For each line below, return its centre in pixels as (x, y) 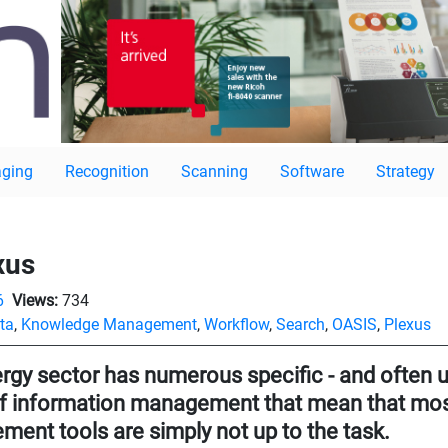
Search (300, 325)
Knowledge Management (109, 325)
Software (312, 172)
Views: (35, 301)
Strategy (405, 172)
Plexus (407, 325)
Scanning (214, 172)
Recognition (107, 172)
